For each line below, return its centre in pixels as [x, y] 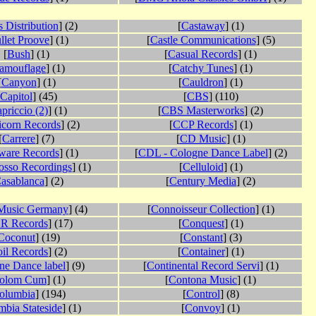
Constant [203, 238]
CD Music [203, 139]
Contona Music [203, 280]
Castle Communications [203, 40]
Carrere [19, 139]
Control [203, 294]
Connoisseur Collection [203, 209]
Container [203, 252]
